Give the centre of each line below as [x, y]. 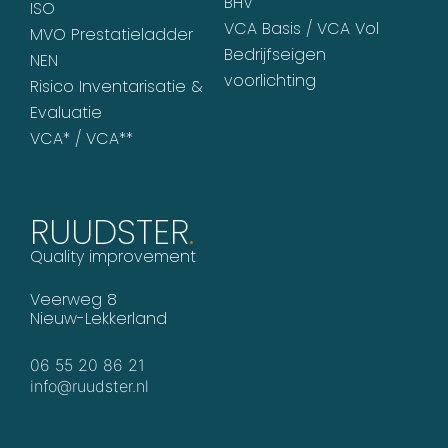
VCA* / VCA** [81, 138]
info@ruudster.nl [89, 385]
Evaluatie [66, 112]
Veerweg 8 [73, 299]
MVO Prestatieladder [111, 34]
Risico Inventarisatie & [116, 86]
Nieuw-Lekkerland [98, 318]
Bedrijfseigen [275, 54]
